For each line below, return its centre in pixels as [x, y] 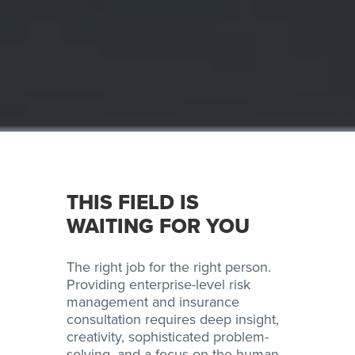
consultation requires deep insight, [173, 320]
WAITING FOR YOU [158, 227]
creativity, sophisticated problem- [168, 337]
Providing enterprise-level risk [158, 285]
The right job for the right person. [169, 267]
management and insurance [153, 302]
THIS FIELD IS [133, 203]
